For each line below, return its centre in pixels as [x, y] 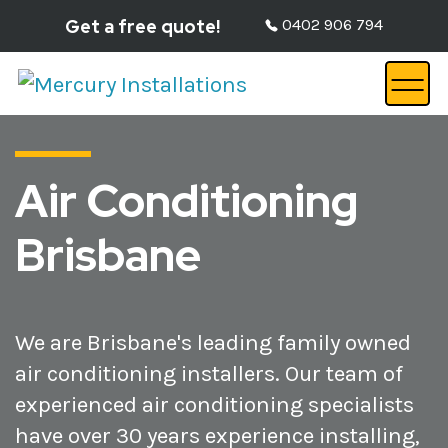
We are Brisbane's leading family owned [213, 342]
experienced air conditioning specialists [214, 404]
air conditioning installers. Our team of [209, 373]
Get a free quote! [143, 26]
